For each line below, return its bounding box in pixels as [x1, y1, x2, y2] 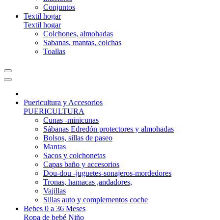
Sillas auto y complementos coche [43, 195, 148, 204]
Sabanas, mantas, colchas [43, 38, 121, 47]
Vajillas [43, 187, 66, 195]
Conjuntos [43, 3, 75, 11]
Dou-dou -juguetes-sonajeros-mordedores [43, 169, 171, 177]
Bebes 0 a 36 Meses [24, 204, 85, 213]
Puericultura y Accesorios [24, 98, 103, 107]
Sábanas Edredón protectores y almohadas [43, 125, 174, 133]
